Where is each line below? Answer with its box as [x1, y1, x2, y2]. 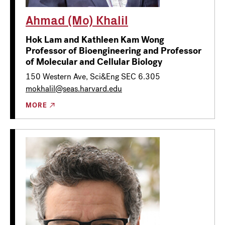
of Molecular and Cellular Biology [26, 55, 162, 68]
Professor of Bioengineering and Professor [26, 44, 201, 57]
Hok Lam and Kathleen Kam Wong [26, 33, 164, 46]
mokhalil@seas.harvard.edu [26, 83, 122, 94]
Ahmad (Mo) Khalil [26, 11, 128, 28]
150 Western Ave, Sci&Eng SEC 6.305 [26, 71, 160, 82]
